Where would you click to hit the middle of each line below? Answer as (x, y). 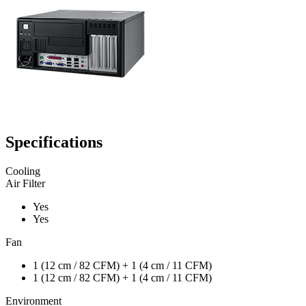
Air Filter (25, 183)
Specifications (54, 142)
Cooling (23, 171)
